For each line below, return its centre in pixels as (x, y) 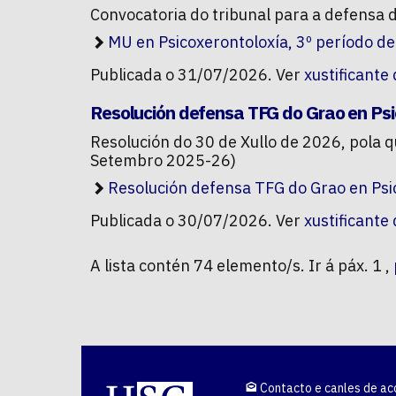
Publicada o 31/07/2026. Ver (197, 75)
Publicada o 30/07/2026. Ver (197, 221)
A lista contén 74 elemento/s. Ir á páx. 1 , (242, 266)
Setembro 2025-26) (163, 161)
